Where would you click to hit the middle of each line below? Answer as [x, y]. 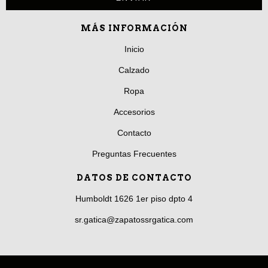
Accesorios [134, 112]
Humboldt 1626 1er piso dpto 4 [134, 199]
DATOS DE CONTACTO [134, 178]
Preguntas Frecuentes [134, 154]
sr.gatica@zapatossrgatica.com [134, 220]
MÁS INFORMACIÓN [134, 28]
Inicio [134, 49]
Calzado [134, 70]
